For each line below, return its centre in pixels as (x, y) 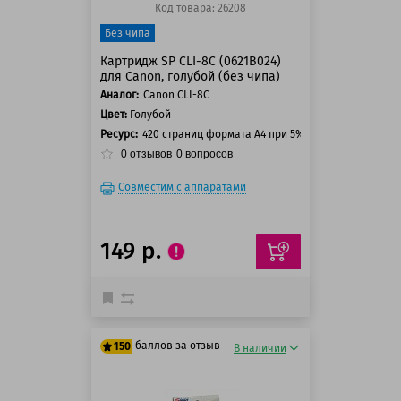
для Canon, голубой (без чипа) (190, 77)
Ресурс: (119, 134)
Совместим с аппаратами (182, 187)
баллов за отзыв (178, 346)
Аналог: (119, 95)
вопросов (208, 154)
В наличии (260, 348)
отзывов (149, 154)
